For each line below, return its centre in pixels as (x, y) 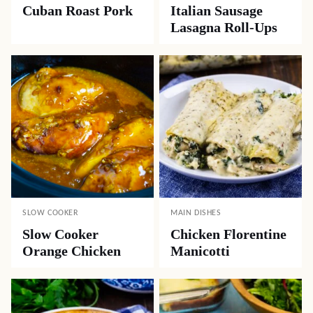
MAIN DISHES (196, 213)
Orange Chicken (72, 251)
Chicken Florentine (228, 234)
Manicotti (200, 251)
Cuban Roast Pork (78, 10)
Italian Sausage (217, 10)
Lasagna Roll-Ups (224, 27)
